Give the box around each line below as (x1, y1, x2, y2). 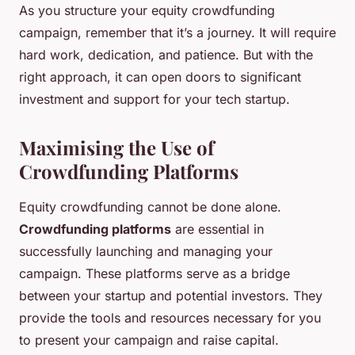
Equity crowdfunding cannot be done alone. (19, 199, 281, 216)
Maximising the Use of (19, 135, 214, 161)
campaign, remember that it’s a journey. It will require (19, 25, 336, 41)
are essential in (171, 221, 264, 238)
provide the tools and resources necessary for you (19, 310, 321, 326)
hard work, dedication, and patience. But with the (19, 47, 313, 63)
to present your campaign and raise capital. (19, 332, 279, 349)
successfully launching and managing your (19, 243, 273, 260)
